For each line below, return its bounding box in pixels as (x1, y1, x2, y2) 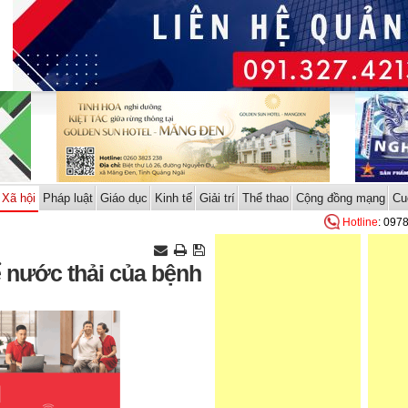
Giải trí (199, 191, 235, 205)
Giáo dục (99, 191, 148, 205)
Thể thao (241, 191, 289, 205)
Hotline (342, 216, 378, 229)
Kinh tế (154, 191, 192, 205)
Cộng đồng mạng (295, 191, 385, 205)
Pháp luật (42, 191, 93, 205)
